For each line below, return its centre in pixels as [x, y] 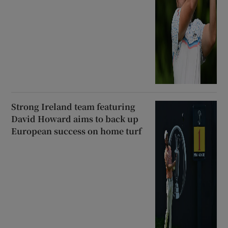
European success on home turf [77, 131]
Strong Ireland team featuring [74, 107]
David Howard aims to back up [75, 119]
